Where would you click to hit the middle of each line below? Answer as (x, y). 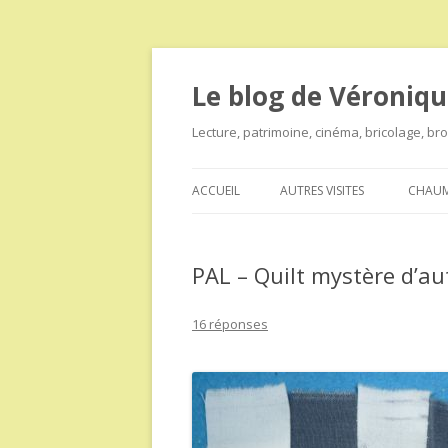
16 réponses (230, 324)
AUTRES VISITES (322, 190)
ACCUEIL (216, 190)
